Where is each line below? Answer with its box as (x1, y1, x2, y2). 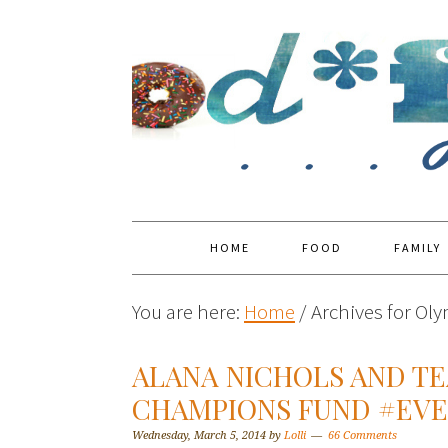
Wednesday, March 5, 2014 (132, 429, 266, 442)
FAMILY (394, 240, 441, 255)
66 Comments (328, 429, 397, 442)
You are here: (132, 298, 244, 325)
